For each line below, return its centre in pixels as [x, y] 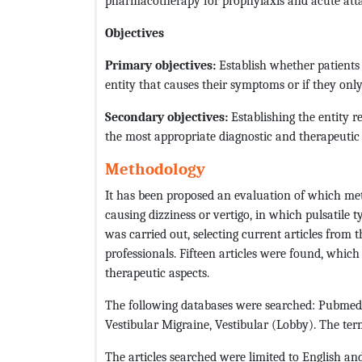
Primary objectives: [160, 65]
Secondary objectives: [166, 117]
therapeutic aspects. [157, 273]
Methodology [155, 169]
